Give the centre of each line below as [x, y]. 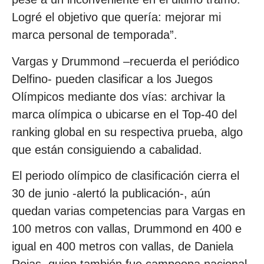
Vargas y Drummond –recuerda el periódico [126, 61]
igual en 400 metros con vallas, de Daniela [123, 247]
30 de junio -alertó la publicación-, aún [111, 194]
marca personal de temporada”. [95, 35]
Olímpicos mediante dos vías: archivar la [118, 96]
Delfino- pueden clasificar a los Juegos [112, 79]
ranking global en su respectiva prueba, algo [127, 132]
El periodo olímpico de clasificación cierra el [126, 176]
